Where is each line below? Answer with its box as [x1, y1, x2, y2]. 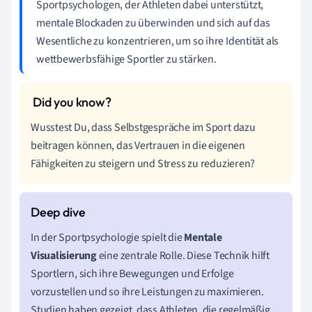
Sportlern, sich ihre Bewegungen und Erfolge [31, 265, 234, 281]
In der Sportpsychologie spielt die [31, 229, 185, 245]
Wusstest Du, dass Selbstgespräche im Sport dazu [31, 119, 256, 135]
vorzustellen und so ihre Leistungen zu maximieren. [31, 283, 264, 299]
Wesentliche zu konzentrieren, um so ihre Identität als [36, 33, 279, 49]
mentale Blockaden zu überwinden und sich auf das [36, 15, 270, 31]
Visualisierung [31, 247, 97, 263]
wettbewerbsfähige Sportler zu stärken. [36, 51, 217, 67]
